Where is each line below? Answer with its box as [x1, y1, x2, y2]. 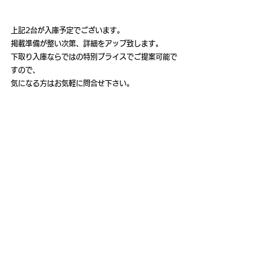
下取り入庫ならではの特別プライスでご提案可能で [11, 53, 177, 60]
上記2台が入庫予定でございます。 [11, 27, 124, 34]
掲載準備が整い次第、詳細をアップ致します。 [11, 40, 163, 47]
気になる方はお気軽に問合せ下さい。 [11, 80, 134, 87]
